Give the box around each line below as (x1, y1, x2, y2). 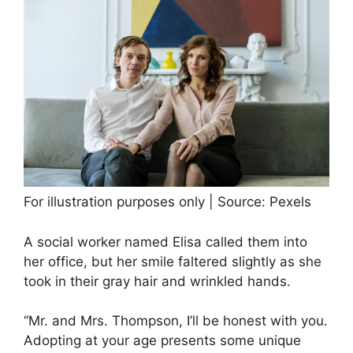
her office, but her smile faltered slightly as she (24, 253, 321, 269)
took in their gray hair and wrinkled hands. (24, 273, 291, 289)
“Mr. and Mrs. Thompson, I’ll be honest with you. (24, 313, 328, 329)
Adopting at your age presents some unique (24, 333, 301, 349)
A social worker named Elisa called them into (24, 233, 307, 250)
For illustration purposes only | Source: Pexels (24, 194, 311, 210)
